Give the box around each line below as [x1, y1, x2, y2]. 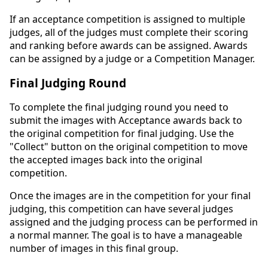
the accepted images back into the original [10, 153, 202, 166]
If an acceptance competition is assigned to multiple [10, 12, 245, 26]
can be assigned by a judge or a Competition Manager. [10, 51, 255, 65]
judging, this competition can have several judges [10, 202, 233, 215]
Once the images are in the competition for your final [10, 188, 251, 202]
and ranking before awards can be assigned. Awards [10, 38, 248, 52]
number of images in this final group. [10, 241, 178, 255]
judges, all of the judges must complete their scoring [10, 25, 248, 39]
